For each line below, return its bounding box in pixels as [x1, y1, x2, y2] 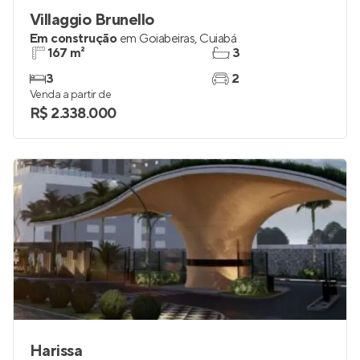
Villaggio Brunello [30, 10, 154, 31]
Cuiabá [199, 31, 237, 47]
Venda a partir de [30, 88, 112, 102]
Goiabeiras [139, 31, 195, 47]
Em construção [30, 31, 117, 47]
